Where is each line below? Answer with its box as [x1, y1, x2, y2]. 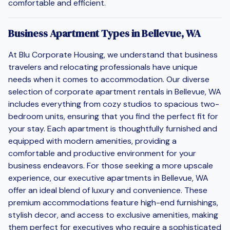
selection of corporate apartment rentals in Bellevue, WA [8, 86, 221, 97]
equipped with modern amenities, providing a [8, 135, 177, 146]
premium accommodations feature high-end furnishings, [8, 197, 218, 208]
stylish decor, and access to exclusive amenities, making [8, 209, 218, 220]
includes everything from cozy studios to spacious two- [8, 98, 219, 109]
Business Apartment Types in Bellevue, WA [8, 26, 201, 41]
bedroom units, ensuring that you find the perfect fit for [8, 110, 218, 122]
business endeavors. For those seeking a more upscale [8, 160, 213, 171]
